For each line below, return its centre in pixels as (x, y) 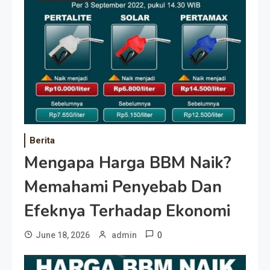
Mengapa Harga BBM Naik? (128, 163)
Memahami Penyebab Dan (123, 187)
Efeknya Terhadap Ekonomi (127, 211)
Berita (42, 140)
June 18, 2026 (63, 235)
